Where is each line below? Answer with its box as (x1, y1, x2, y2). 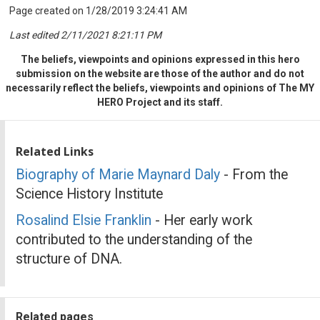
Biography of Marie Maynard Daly (16, 166, 220, 183)
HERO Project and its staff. (97, 96, 223, 108)
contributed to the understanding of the (16, 231, 252, 248)
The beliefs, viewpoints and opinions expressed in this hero (20, 53, 300, 65)
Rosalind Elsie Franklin (16, 211, 151, 229)
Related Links (16, 143, 94, 159)
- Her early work (151, 211, 253, 229)
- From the (220, 166, 288, 183)
